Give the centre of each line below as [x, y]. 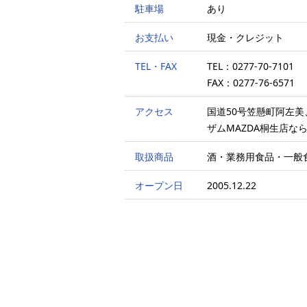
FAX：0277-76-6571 [251, 83]
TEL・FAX [156, 66]
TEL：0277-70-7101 [250, 66]
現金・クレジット [245, 37]
